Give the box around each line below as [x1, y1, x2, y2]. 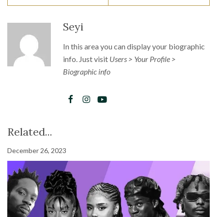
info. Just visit [63, 54, 109, 63]
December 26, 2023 [7, 146, 66, 155]
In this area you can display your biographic [63, 41, 205, 51]
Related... [7, 124, 52, 139]
